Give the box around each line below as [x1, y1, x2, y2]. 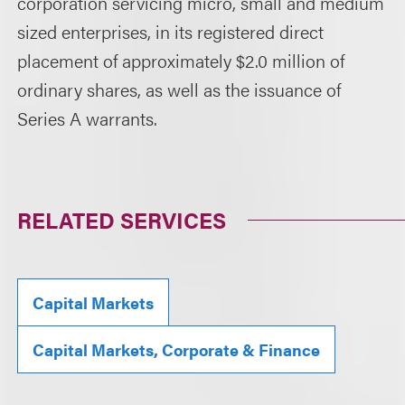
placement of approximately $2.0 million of [17, 47, 345, 73]
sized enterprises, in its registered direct [17, 18, 325, 44]
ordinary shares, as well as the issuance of [17, 76, 342, 102]
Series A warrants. [17, 105, 158, 131]
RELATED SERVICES [17, 204, 227, 235]
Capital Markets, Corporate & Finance [33, 338, 321, 361]
